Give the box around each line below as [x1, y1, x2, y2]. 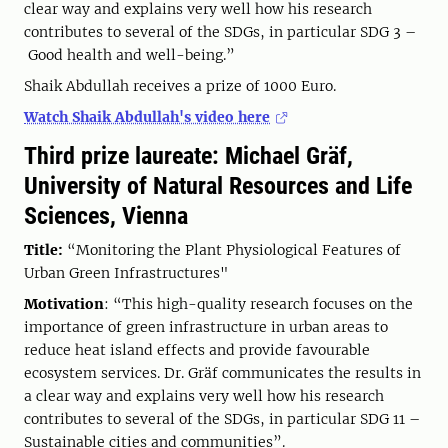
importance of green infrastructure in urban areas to [24, 318, 388, 336]
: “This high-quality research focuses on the [104, 295, 413, 313]
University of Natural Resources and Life [24, 172, 412, 200]
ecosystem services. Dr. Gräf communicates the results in [24, 364, 421, 382]
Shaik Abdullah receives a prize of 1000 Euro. [24, 77, 336, 95]
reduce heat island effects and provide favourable [24, 341, 370, 359]
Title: [24, 241, 67, 259]
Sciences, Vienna [24, 202, 188, 230]
